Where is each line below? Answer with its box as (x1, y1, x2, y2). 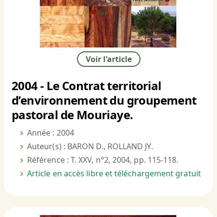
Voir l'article (85, 54, 132, 65)
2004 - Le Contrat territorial (12, 77, 161, 94)
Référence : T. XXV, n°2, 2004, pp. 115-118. (27, 155, 179, 166)
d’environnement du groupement (12, 92, 197, 108)
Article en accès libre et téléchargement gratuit (27, 168, 201, 179)
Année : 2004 (27, 127, 74, 139)
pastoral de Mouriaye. (12, 107, 133, 123)
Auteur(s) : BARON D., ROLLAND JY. (27, 141, 153, 152)
